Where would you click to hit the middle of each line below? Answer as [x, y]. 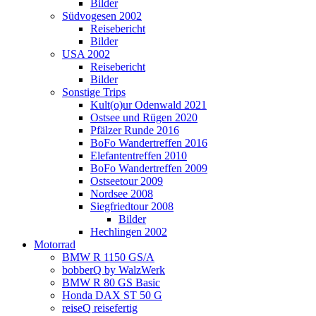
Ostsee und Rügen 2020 [144, 117]
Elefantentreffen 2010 [139, 156]
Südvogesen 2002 [102, 16]
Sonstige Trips [94, 92]
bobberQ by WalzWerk [114, 270]
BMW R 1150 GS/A [108, 257]
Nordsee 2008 [122, 194]
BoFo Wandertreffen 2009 [149, 168]
